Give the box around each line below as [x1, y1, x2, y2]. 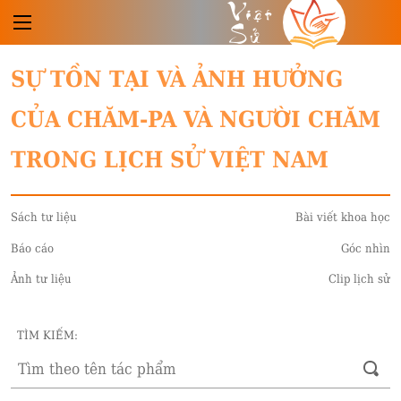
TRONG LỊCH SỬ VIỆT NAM [11, 147, 328, 173]
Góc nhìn [341, 241, 390, 255]
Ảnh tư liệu [11, 272, 72, 286]
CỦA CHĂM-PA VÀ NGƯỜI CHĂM [11, 107, 380, 132]
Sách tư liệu [11, 210, 77, 224]
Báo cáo [11, 241, 54, 255]
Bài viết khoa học [295, 210, 390, 224]
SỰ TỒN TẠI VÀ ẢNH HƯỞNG [11, 66, 343, 92]
